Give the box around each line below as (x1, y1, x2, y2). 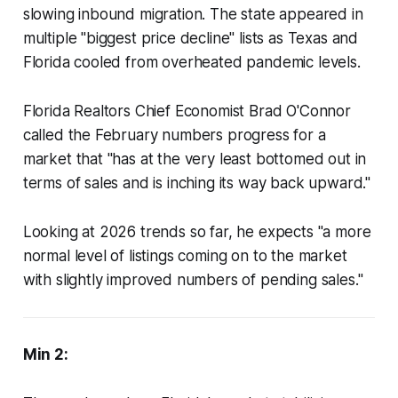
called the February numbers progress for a (22, 126, 326, 145)
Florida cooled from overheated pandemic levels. (22, 53, 361, 72)
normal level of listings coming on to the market (22, 247, 347, 266)
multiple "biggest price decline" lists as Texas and (22, 29, 359, 48)
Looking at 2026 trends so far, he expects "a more (22, 223, 371, 242)
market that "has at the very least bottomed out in (22, 150, 367, 169)
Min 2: (22, 346, 68, 364)
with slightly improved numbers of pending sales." (22, 271, 363, 290)
